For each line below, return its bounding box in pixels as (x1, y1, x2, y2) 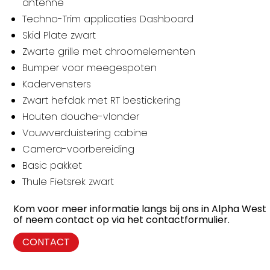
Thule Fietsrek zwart (22, 174, 115, 189)
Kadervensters (22, 77, 92, 91)
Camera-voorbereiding (22, 142, 135, 156)
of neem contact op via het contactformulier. (13, 212, 230, 227)
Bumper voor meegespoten (22, 60, 157, 75)
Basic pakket (22, 158, 83, 172)
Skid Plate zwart (22, 28, 96, 42)
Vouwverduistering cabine (22, 125, 148, 140)
